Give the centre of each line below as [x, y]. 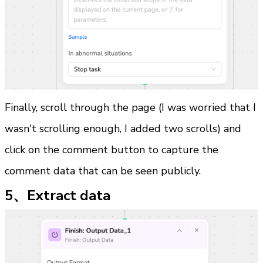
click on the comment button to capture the [112, 149]
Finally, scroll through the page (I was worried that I [130, 107]
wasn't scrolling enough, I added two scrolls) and [123, 128]
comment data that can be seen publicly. [103, 171]
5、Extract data [58, 195]
